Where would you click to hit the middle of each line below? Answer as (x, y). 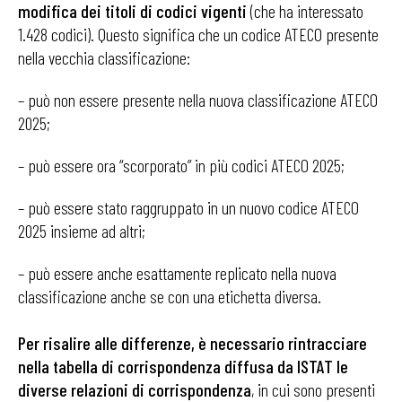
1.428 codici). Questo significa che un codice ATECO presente (198, 34)
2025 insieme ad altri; (82, 231)
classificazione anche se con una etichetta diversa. (170, 296)
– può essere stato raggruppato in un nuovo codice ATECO (188, 207)
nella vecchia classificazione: (104, 57)
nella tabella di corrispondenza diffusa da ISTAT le (183, 366)
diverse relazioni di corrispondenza (135, 389)
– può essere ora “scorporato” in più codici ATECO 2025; (181, 165)
